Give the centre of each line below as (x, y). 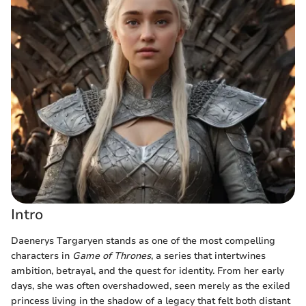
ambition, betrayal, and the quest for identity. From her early (148, 270)
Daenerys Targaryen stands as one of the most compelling (143, 240)
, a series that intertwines (208, 255)
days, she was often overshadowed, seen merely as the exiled (151, 286)
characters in (42, 255)
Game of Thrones (112, 255)
